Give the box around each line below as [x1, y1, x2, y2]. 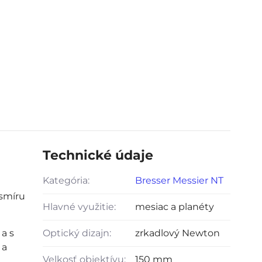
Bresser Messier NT [135, 175, 223, 186]
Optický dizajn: [42, 227, 111, 239]
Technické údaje [42, 147, 153, 163]
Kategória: [42, 175, 89, 186]
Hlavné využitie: [42, 201, 116, 212]
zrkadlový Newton [135, 227, 220, 239]
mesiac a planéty [135, 201, 214, 212]
